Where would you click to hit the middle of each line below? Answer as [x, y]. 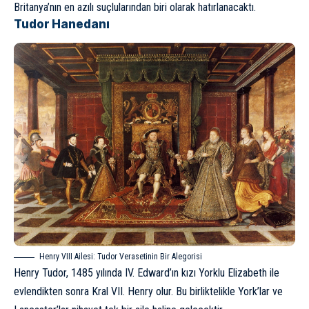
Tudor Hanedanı [62, 24]
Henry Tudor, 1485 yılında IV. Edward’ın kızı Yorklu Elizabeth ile [147, 273]
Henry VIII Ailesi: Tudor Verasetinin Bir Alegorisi [121, 257]
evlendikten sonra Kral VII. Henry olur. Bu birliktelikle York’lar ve [148, 292]
